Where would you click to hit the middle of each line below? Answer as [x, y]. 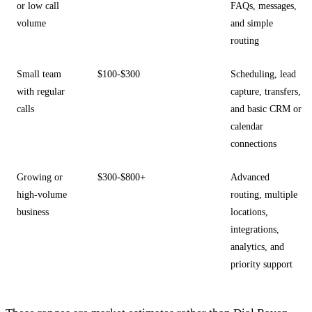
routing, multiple [264, 194]
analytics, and [257, 246]
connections [253, 143]
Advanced [250, 177]
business [33, 211]
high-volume [42, 194]
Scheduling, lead [263, 73]
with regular [41, 91]
